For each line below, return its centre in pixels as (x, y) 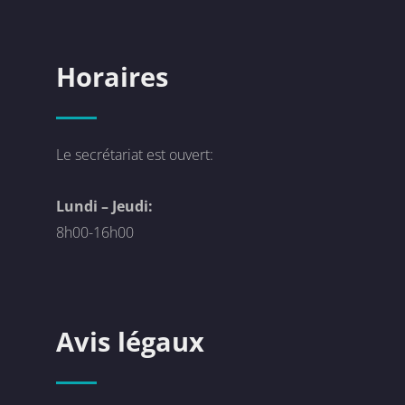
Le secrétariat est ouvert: (135, 154)
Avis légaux (131, 341)
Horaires (113, 76)
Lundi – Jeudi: (105, 206)
